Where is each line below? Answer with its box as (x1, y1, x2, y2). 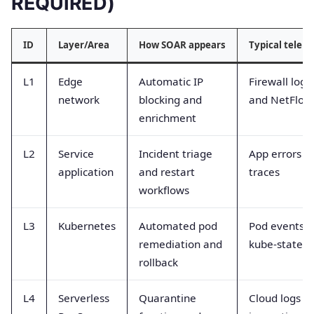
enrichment (139, 110, 196, 125)
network (58, 92, 100, 107)
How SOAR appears (139, 38, 226, 51)
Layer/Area (58, 38, 109, 51)
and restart (139, 164, 195, 179)
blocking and (139, 92, 202, 107)
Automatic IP (139, 74, 203, 88)
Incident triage (139, 146, 212, 161)
